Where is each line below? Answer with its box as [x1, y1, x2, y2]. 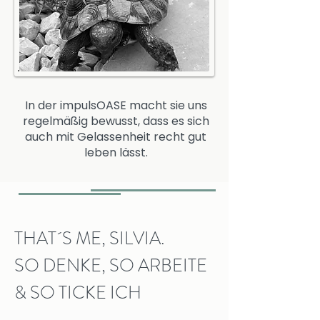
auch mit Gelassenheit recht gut [25, 129, 206, 145]
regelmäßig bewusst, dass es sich [22, 113, 209, 129]
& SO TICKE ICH [14, 280, 141, 306]
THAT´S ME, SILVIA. [14, 226, 165, 251]
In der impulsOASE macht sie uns [24, 97, 207, 114]
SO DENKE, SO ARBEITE [14, 253, 207, 279]
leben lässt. [84, 144, 148, 161]
